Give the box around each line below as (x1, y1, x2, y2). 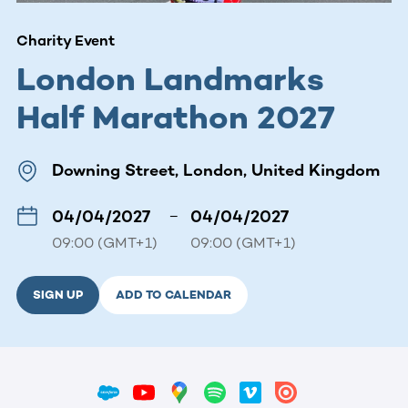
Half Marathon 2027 (16, 97, 335, 137)
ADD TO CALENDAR (116, 287, 231, 301)
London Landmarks (16, 58, 324, 98)
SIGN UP (33, 287, 83, 301)
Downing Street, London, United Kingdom (52, 159, 380, 180)
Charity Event (16, 31, 115, 49)
